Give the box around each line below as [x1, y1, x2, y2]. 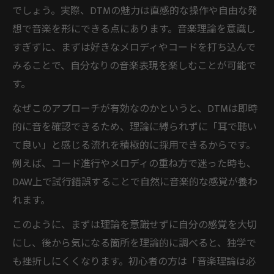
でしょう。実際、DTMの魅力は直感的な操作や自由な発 [12, 2, 257, 20]
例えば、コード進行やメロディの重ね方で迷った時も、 [12, 155, 256, 172]
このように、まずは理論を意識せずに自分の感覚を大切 [12, 217, 257, 234]
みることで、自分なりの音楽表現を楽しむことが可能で [12, 57, 256, 75]
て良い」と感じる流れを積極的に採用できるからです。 [12, 137, 256, 154]
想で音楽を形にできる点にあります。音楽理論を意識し [12, 21, 256, 38]
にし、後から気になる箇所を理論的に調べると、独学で [12, 235, 256, 252]
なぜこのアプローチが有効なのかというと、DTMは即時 [12, 100, 257, 117]
